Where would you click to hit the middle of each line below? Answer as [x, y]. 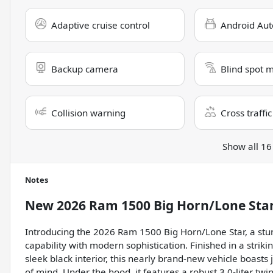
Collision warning [88, 113]
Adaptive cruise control [101, 25]
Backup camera [85, 69]
